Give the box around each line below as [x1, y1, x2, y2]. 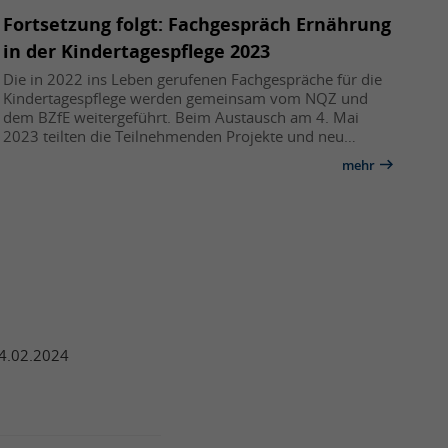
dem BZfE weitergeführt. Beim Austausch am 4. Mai [3, 106, 360, 127]
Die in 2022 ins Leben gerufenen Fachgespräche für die [3, 68, 383, 89]
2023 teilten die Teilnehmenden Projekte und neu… [3, 125, 357, 146]
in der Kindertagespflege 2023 [3, 38, 271, 63]
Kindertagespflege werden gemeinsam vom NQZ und [3, 87, 369, 108]
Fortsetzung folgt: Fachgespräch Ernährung [3, 11, 392, 36]
